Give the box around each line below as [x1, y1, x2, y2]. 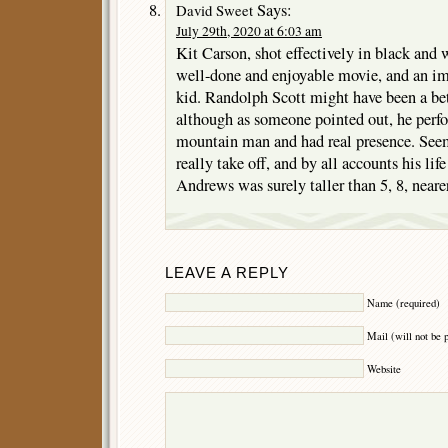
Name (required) [367, 295, 440, 310]
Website [367, 361, 401, 376]
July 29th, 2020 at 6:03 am [176, 22, 322, 41]
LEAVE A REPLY [165, 265, 289, 282]
